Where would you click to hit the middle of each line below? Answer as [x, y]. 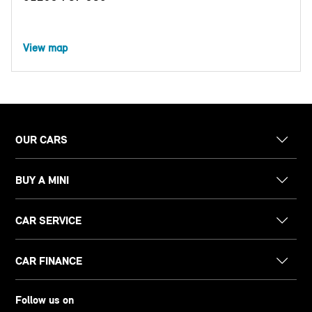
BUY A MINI [42, 180]
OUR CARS [42, 140]
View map [45, 48]
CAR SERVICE [49, 221]
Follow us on [45, 300]
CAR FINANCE [49, 261]
